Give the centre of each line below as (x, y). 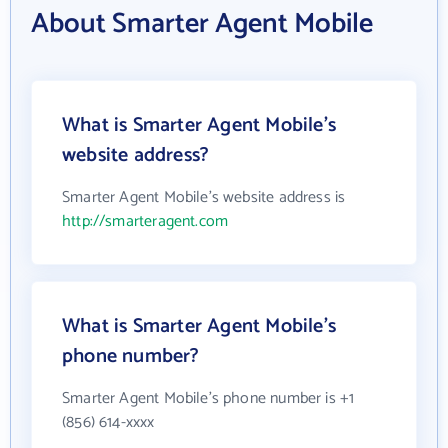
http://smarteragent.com (145, 221)
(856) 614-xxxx (108, 422)
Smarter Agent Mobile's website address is (204, 197)
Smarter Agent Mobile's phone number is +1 (208, 398)
